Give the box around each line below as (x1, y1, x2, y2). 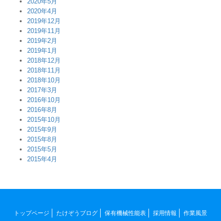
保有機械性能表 (105, 210, 146, 217)
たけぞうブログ (56, 210, 98, 217)
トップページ (14, 210, 49, 217)
